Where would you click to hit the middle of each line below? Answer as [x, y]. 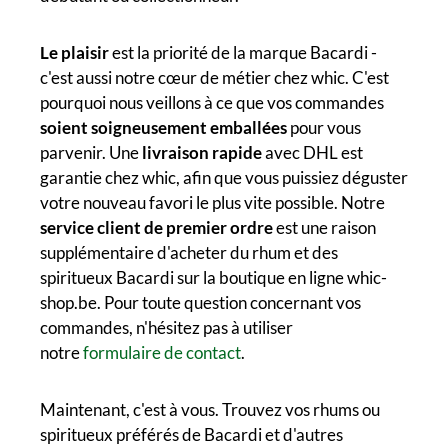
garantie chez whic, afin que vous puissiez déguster [224, 177]
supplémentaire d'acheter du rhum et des [189, 252]
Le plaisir [74, 52]
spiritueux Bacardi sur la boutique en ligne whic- [213, 277]
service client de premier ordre [156, 227]
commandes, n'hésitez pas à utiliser [166, 327]
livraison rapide [202, 152]
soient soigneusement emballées [163, 127]
